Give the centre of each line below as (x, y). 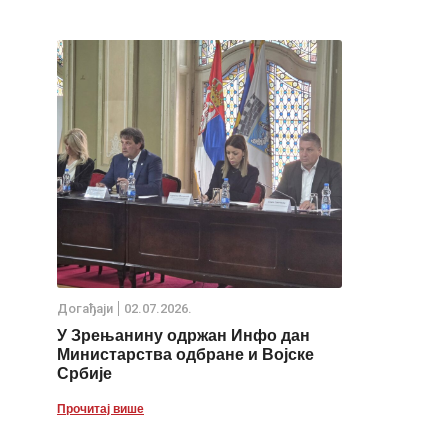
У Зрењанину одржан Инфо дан (183, 336)
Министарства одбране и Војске (185, 355)
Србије (84, 374)
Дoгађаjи (85, 309)
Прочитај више (100, 409)
